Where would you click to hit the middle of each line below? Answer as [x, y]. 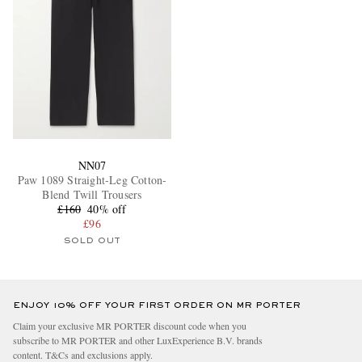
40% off [107, 209]
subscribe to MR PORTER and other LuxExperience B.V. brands [138, 341]
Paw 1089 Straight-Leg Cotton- [92, 180]
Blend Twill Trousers [92, 195]
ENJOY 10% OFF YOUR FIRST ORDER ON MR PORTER [157, 306]
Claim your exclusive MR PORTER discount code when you [130, 326]
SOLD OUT [92, 241]
